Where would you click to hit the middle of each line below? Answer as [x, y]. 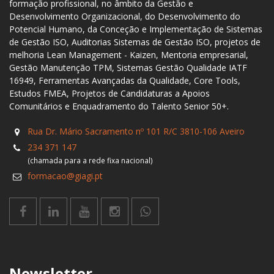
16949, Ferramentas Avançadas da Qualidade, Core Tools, [125, 80]
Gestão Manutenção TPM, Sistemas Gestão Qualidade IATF [128, 68]
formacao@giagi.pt [65, 176]
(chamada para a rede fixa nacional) [90, 160]
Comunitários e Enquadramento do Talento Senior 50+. [119, 106]
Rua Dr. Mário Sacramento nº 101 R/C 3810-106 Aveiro [136, 131]
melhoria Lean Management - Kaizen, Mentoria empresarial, [129, 55]
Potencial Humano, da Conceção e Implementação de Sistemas [136, 29]
